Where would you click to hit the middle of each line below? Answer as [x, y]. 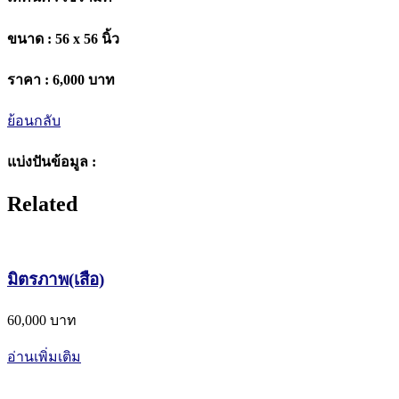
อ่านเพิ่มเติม [44, 356]
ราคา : [28, 79]
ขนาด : [29, 38]
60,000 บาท [42, 320]
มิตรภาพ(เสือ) [56, 280]
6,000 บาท [82, 79]
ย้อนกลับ [34, 121]
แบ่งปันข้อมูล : [52, 162]
